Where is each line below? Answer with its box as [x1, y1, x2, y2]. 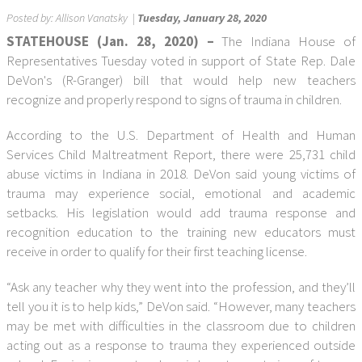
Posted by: [6, 11, 56, 25]
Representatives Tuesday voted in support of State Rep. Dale [6, 52, 356, 69]
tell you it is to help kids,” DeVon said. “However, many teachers [6, 297, 356, 315]
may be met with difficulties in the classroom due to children [6, 317, 356, 335]
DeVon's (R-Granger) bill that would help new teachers [6, 71, 356, 89]
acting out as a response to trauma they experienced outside [6, 336, 356, 354]
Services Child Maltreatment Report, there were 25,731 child [6, 145, 356, 163]
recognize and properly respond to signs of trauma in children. [6, 90, 342, 108]
